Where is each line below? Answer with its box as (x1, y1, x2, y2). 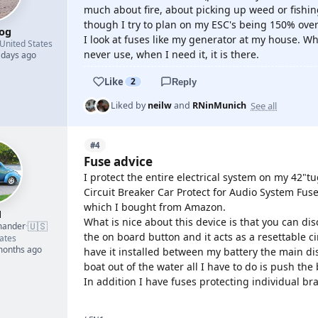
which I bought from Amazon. (84, 200, 226, 214)
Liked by (111, 99, 148, 111)
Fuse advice (84, 153, 153, 170)
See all (251, 99, 277, 112)
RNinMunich (192, 99, 246, 111)
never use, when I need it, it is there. (84, 48, 259, 61)
